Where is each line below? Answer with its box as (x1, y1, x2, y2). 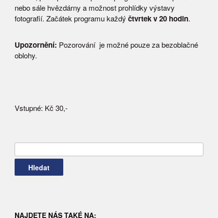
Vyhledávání (15, 145, 55, 154)
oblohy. (15, 50, 37, 60)
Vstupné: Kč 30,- (15, 103, 68, 113)
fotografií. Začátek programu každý (15, 13, 128, 23)
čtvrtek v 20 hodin (128, 13, 188, 24)
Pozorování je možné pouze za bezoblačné (57, 39, 198, 50)
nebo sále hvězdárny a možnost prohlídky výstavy (15, 2, 175, 13)
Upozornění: (15, 39, 57, 50)
